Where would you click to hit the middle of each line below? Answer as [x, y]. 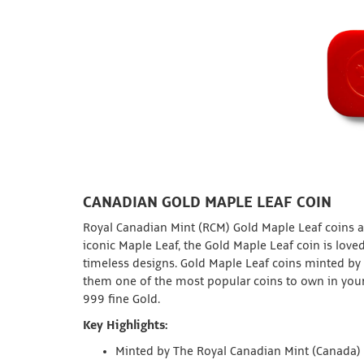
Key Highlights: [125, 326]
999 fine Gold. [121, 300]
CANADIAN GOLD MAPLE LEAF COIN [207, 203]
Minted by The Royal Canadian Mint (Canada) [238, 352]
